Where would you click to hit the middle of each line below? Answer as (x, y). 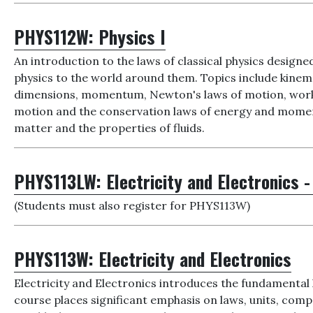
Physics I (132, 36)
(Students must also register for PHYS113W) (132, 205)
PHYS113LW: (60, 181)
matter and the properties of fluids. (110, 128)
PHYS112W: (57, 36)
